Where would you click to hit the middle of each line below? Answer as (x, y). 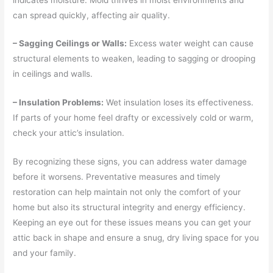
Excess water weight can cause (190, 44)
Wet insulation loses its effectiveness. (179, 103)
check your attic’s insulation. (69, 133)
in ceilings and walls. (53, 74)
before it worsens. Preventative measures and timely (117, 177)
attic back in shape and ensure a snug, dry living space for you (136, 238)
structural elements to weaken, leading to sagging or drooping (134, 59)
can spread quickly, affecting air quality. (92, 15)
